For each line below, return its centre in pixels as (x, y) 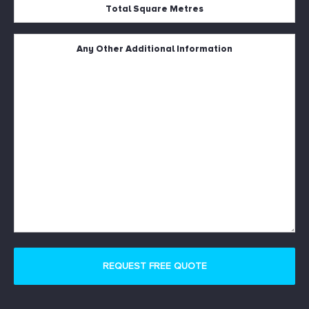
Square (29, 20)
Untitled (31, 42)
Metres (30, 36)
